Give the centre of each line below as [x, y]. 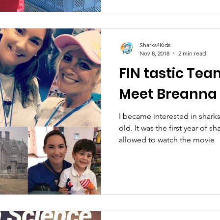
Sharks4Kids [155, 45]
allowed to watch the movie [167, 139]
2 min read [192, 53]
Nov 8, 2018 [154, 53]
